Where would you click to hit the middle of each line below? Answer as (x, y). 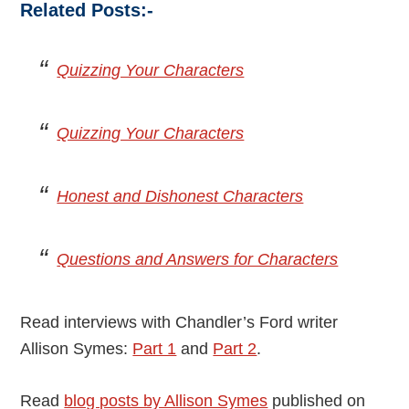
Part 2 (235, 349)
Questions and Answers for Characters (198, 260)
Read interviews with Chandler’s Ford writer (179, 323)
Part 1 (155, 349)
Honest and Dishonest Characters (180, 197)
